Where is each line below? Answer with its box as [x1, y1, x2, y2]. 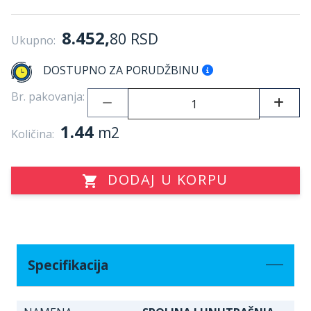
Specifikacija [28, 255, 108, 274]
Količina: [11, 126, 54, 142]
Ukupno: [11, 33, 56, 48]
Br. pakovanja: [11, 89, 85, 104]
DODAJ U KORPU [108, 170, 228, 189]
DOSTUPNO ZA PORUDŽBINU [43, 62, 202, 78]
